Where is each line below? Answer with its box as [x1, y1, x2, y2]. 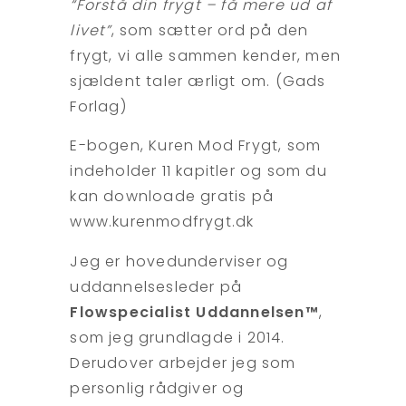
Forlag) [70, 95, 127, 117]
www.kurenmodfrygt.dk [70, 211, 255, 233]
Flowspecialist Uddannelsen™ [70, 301, 319, 323]
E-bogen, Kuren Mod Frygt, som [70, 135, 322, 157]
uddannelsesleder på [70, 275, 243, 297]
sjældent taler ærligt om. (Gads [70, 70, 326, 92]
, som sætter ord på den [111, 19, 309, 41]
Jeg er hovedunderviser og [70, 250, 289, 272]
